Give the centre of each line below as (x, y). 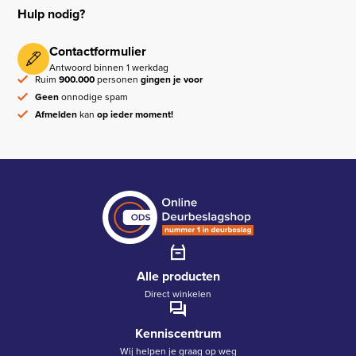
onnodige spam (94, 97)
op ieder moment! (135, 115)
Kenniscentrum (178, 334)
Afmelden (56, 115)
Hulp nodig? (52, 14)
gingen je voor (172, 80)
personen (118, 80)
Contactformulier (98, 52)
